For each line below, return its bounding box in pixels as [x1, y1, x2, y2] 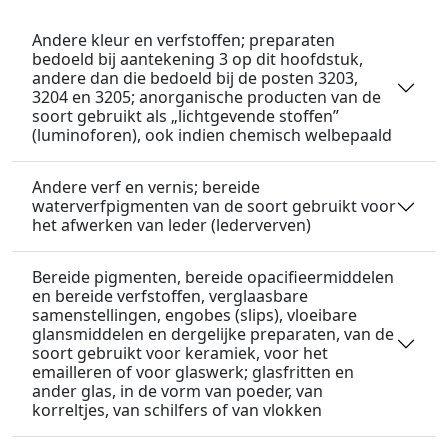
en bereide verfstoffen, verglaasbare [32, 285, 308, 307]
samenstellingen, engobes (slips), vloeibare [32, 304, 357, 326]
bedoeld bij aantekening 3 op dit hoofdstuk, [32, 48, 363, 70]
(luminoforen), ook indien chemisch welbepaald [32, 124, 392, 146]
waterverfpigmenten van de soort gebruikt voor [32, 195, 396, 217]
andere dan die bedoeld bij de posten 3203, [32, 67, 358, 89]
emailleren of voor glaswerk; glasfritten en [32, 361, 354, 383]
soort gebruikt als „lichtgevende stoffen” [32, 105, 339, 127]
